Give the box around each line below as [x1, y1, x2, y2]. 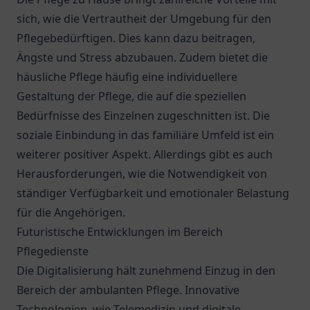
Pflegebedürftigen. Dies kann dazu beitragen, [17, 30, 255, 46]
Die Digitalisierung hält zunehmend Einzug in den [17, 263, 275, 278]
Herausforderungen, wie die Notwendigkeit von [17, 166, 267, 181]
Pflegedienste [17, 244, 89, 259]
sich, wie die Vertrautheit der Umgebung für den [17, 11, 271, 26]
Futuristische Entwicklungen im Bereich [17, 224, 223, 239]
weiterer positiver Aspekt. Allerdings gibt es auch [17, 147, 273, 162]
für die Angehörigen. [17, 205, 125, 220]
